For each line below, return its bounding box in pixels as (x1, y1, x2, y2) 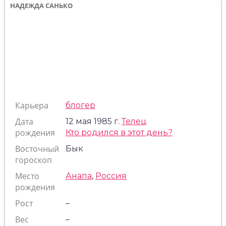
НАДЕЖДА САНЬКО (10, 1, 73, 10)
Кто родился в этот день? (66, 128, 173, 137)
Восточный (15, 143, 59, 154)
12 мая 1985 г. (66, 117, 122, 126)
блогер (66, 100, 95, 110)
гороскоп (15, 154, 52, 165)
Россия (95, 171, 127, 181)
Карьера (15, 100, 48, 111)
